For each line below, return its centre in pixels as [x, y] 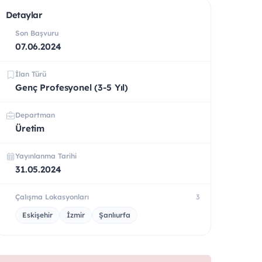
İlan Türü [31, 74]
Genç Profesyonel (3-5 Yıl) [72, 87]
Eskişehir [37, 215]
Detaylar [24, 15]
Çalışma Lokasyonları [52, 196]
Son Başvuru [37, 33]
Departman [35, 115]
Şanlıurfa [115, 215]
